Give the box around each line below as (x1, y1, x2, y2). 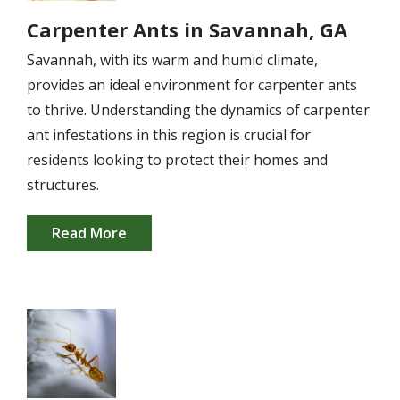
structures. (27, 175, 99, 195)
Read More (52, 223, 127, 243)
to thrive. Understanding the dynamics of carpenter (27, 100, 370, 120)
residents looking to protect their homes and (27, 150, 328, 170)
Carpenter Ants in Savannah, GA (27, 16, 347, 43)
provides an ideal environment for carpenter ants (27, 75, 357, 95)
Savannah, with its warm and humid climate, (27, 50, 318, 70)
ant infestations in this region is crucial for (27, 125, 311, 145)
